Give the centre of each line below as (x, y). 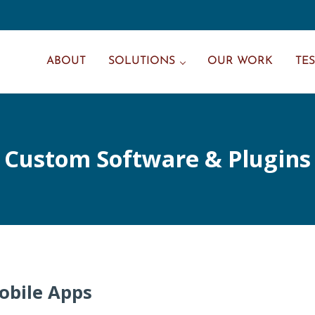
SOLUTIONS (142, 61)
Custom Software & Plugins (157, 159)
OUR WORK (240, 61)
